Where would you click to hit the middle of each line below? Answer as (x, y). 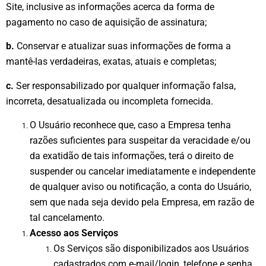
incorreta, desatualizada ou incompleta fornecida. (110, 101)
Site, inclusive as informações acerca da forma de (110, 7)
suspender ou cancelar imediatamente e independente (142, 172)
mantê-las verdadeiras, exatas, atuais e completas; (111, 62)
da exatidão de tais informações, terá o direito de (132, 156)
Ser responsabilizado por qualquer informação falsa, (125, 85)
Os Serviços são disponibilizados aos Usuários (151, 249)
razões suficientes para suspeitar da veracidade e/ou (140, 141)
